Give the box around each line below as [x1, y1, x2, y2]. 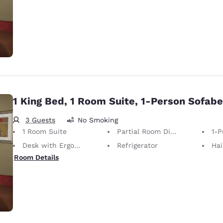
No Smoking [78, 116, 118, 124]
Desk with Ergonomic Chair [22, 141, 74, 149]
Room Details [14, 153, 59, 161]
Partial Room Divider [117, 127, 170, 135]
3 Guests [25, 115, 55, 124]
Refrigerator [117, 141, 158, 149]
